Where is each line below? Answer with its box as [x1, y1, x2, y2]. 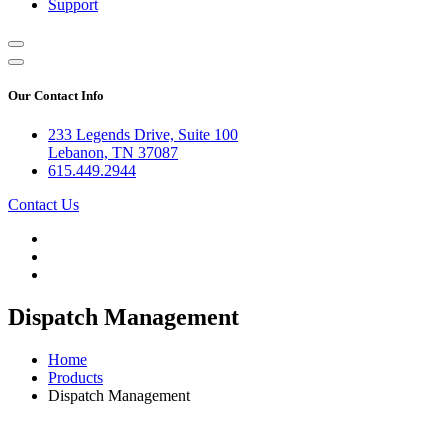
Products [48, 369, 103, 387]
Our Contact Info [8, 88, 104, 104]
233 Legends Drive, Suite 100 [48, 126, 238, 144]
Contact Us [8, 196, 79, 214]
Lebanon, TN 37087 [48, 144, 178, 162]
